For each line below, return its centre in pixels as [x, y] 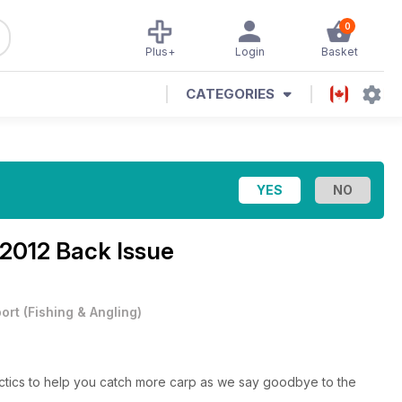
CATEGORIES [230, 94]
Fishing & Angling [83, 312]
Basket [339, 52]
